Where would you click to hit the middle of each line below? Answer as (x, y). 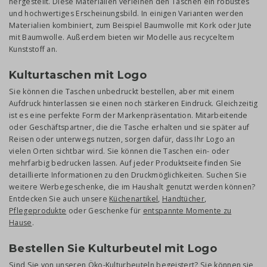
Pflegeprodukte (38, 211)
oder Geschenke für (105, 211)
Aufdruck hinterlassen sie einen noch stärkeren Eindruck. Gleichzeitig (133, 104)
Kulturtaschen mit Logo (78, 75)
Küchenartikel (134, 199)
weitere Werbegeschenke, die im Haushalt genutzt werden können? (132, 187)
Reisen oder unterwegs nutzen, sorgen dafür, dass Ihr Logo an (122, 139)
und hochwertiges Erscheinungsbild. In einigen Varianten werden (126, 14)
